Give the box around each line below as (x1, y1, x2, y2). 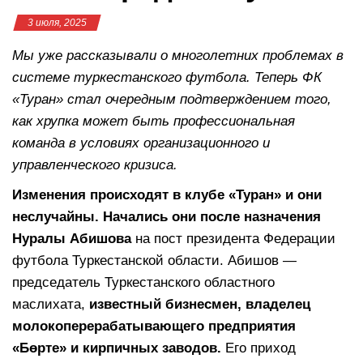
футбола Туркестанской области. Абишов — (12, 252, 297, 268)
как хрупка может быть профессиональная (12, 113, 295, 129)
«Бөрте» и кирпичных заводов (12, 340, 217, 356)
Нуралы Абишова (12, 230, 131, 246)
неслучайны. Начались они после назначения (12, 208, 321, 224)
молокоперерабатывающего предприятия (12, 318, 296, 334)
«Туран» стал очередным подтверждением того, (12, 91, 331, 107)
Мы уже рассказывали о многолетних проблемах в (12, 47, 344, 63)
